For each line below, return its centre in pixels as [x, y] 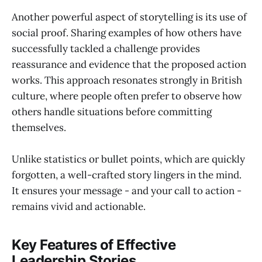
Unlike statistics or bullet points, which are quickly [128, 159]
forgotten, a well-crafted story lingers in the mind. [127, 175]
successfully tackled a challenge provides [106, 48]
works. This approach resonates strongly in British [127, 80]
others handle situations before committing [112, 111]
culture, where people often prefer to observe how [127, 96]
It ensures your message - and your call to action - [127, 191]
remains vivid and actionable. [79, 207]
